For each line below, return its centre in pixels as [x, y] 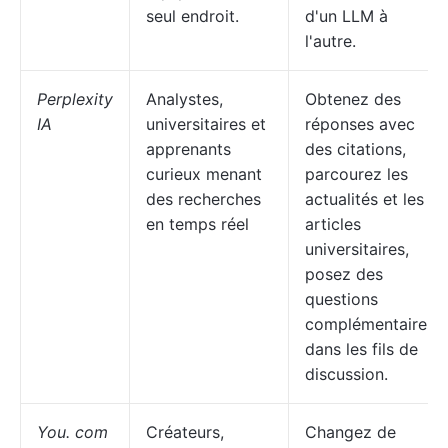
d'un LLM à [346, 16]
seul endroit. [192, 16]
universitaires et [206, 124]
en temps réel [197, 224]
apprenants [188, 149]
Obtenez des [353, 99]
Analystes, [184, 99]
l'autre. [330, 41]
